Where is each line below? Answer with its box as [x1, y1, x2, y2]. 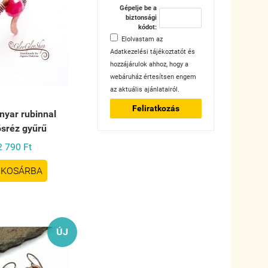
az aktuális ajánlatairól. [109, 86, 179, 94]
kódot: [138, 23, 157, 32]
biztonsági [125, 14, 157, 22]
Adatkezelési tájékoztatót [109, 48, 186, 56]
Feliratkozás [132, 103, 179, 114]
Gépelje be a [119, 4, 157, 13]
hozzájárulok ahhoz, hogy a [109, 60, 188, 69]
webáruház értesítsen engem [109, 73, 196, 81]
